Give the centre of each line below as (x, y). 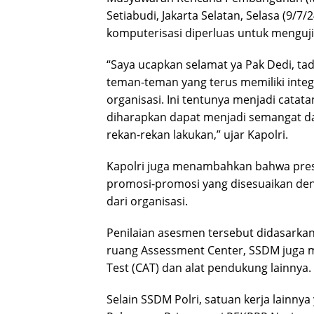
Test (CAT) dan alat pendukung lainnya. (209, 267)
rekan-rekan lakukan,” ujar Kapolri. (197, 134)
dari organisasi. (147, 201)
